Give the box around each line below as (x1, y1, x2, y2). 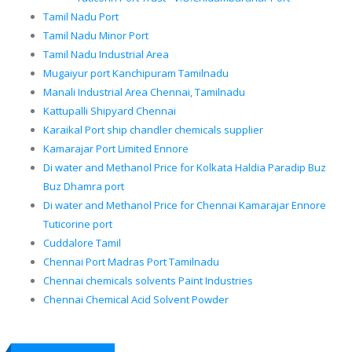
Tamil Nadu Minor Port (43, 28, 148, 43)
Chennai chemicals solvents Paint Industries (43, 273, 253, 288)
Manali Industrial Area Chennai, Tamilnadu (43, 85, 245, 100)
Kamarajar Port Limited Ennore (43, 141, 189, 156)
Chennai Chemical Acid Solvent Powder (43, 292, 229, 307)
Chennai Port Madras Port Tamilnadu (43, 255, 219, 269)
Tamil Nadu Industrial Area (43, 47, 169, 62)
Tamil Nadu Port (43, 9, 119, 24)
